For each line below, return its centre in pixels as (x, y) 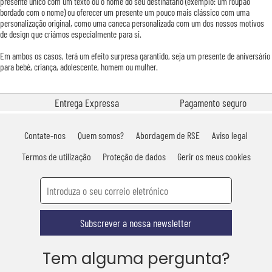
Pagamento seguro (212, 102)
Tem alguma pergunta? (136, 258)
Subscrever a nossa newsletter (136, 223)
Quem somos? (101, 135)
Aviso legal (230, 135)
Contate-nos (45, 135)
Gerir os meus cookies (214, 156)
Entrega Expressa (86, 102)
